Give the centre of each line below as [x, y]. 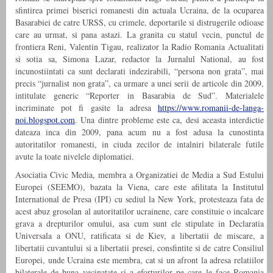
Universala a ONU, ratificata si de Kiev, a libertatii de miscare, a [140, 236]
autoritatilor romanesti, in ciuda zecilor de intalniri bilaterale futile [140, 144]
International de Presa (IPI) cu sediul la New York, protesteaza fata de [140, 199]
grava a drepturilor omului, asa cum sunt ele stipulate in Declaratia [140, 224]
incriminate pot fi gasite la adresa [87, 108]
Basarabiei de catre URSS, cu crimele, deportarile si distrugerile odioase [140, 23]
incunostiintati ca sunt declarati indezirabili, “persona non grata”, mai [140, 71]
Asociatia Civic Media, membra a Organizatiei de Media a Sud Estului [140, 175]
